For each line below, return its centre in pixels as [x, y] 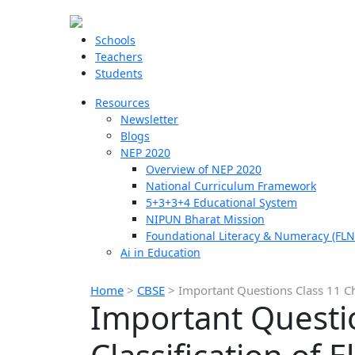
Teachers [119, 57]
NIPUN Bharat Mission [205, 219]
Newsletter [149, 119]
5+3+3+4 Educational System [221, 202]
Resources [122, 103]
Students [119, 73]
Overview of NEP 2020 [204, 169]
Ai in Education [160, 252]
